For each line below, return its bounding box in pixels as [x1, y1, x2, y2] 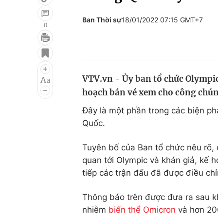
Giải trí [16, 42, 41, 52]
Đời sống [135, 42, 170, 52]
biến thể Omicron [109, 205, 176, 215]
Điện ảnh [16, 61, 50, 71]
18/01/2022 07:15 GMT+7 [122, 16, 203, 24]
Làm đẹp [135, 79, 170, 89]
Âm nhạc [16, 79, 50, 89]
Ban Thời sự [82, 16, 122, 24]
